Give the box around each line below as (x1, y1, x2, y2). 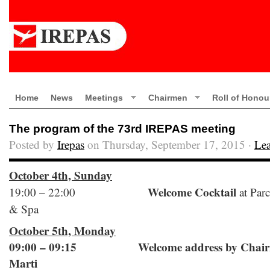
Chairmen (148, 93, 187, 102)
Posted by (9, 137, 57, 152)
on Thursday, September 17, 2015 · (84, 137, 254, 152)
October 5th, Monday (9, 222, 116, 239)
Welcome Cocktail (148, 184, 236, 201)
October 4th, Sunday (9, 167, 112, 184)
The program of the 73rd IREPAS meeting (9, 122, 236, 135)
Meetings (85, 93, 123, 102)
